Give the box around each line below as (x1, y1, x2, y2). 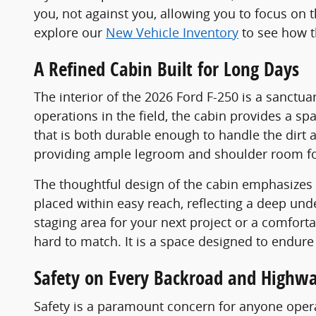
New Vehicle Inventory (106, 23, 238, 41)
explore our (34, 23, 106, 41)
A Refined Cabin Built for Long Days (34, 55, 299, 82)
